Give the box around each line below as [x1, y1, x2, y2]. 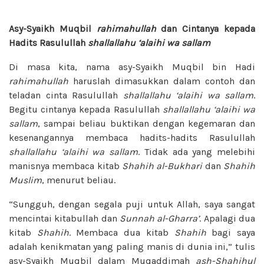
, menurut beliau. [42, 174, 115, 186]
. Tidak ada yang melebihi [138, 146, 256, 157]
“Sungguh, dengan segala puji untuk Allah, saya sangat [9, 198, 255, 210]
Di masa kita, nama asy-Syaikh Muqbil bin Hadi [9, 61, 255, 72]
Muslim [9, 174, 42, 186]
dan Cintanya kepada [156, 22, 256, 34]
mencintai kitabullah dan [9, 212, 120, 224]
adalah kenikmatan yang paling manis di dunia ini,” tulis [9, 240, 255, 252]
